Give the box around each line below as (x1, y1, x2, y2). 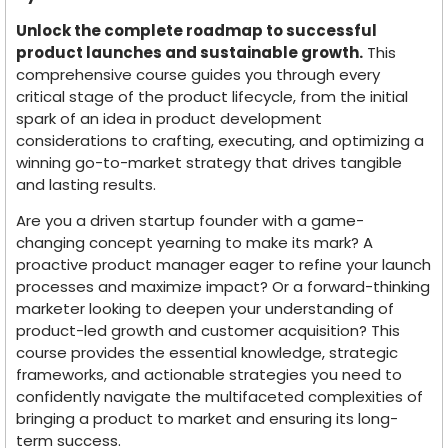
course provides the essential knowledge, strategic (16, 342, 398, 364)
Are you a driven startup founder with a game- (16, 210, 364, 232)
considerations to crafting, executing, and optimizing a (16, 129, 424, 151)
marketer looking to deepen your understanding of (16, 298, 394, 320)
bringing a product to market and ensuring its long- (16, 408, 398, 430)
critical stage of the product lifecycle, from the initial (16, 85, 408, 107)
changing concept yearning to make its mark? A (16, 232, 373, 254)
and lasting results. (16, 173, 156, 195)
